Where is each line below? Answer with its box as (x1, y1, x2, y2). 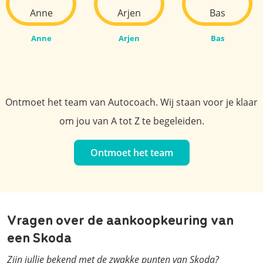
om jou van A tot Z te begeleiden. (59, 114, 204, 127)
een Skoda (7, 226, 72, 247)
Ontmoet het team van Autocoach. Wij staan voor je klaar (5, 95, 258, 109)
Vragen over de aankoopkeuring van (7, 208, 234, 229)
